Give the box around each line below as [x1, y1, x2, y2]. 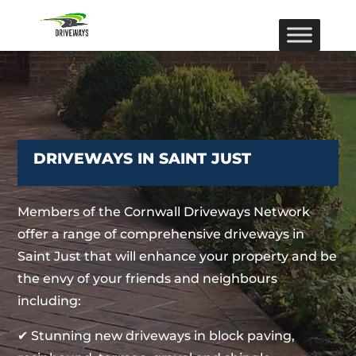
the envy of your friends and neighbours [17, 271, 278, 286]
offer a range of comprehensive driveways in [17, 226, 305, 242]
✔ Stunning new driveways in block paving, [17, 328, 296, 343]
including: [17, 293, 82, 308]
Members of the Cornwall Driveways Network [17, 204, 311, 219]
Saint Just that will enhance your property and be [17, 249, 338, 264]
